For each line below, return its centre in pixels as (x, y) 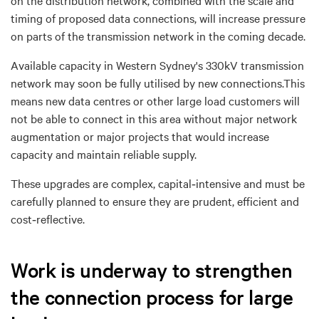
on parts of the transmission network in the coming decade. (158, 35)
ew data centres (93, 100)
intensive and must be (250, 183)
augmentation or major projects (91, 136)
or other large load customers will (216, 100)
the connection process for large (152, 297)
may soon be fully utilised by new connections (167, 82)
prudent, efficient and (246, 200)
